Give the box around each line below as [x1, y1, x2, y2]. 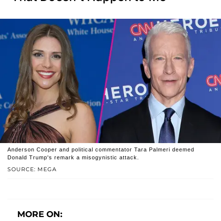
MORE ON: [17, 209, 62, 219]
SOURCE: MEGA [7, 165, 57, 173]
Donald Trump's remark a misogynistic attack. [7, 154, 139, 160]
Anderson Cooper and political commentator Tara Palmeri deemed [7, 146, 194, 152]
